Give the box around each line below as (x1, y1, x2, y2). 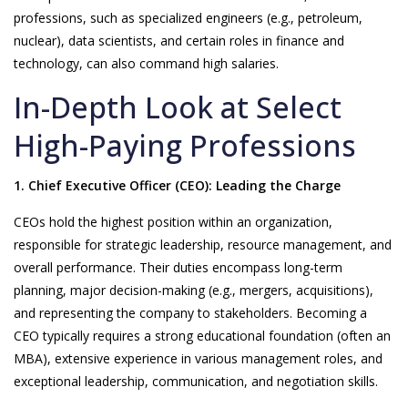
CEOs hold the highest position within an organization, (14, 213, 332, 230)
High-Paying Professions (14, 126, 356, 165)
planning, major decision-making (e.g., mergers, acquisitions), (14, 281, 373, 299)
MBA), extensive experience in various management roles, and (14, 350, 382, 367)
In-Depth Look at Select (14, 87, 342, 127)
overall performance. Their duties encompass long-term (14, 259, 342, 276)
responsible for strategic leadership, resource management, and (14, 236, 392, 253)
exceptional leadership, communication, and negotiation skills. (14, 372, 378, 390)
